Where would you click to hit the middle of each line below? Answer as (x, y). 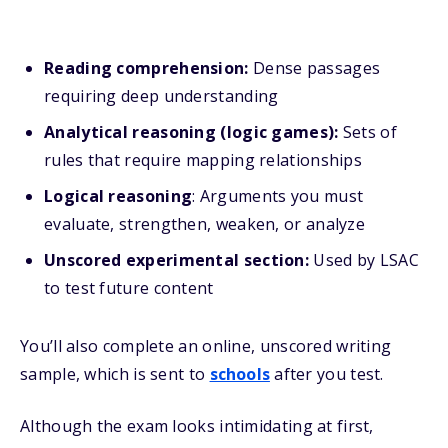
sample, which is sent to (115, 374)
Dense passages (314, 68)
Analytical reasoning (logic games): (191, 132)
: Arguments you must (278, 196)
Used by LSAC (364, 260)
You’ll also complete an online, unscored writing (206, 346)
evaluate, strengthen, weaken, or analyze (204, 224)
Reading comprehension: (146, 68)
